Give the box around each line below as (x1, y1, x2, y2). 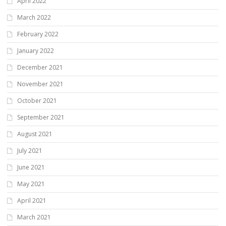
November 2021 (17, 79, 64, 88)
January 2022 (17, 46, 54, 55)
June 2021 (17, 162, 45, 172)
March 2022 (17, 13, 51, 22)
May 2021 (17, 179, 45, 188)
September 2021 (17, 112, 65, 122)
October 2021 (17, 96, 57, 105)
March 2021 (17, 212, 51, 221)
